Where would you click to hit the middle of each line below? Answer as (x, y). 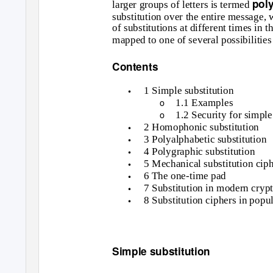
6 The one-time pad (185, 175)
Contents (135, 66)
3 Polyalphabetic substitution (205, 139)
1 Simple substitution (189, 90)
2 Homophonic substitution (202, 127)
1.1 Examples (204, 103)
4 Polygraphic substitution (200, 151)
